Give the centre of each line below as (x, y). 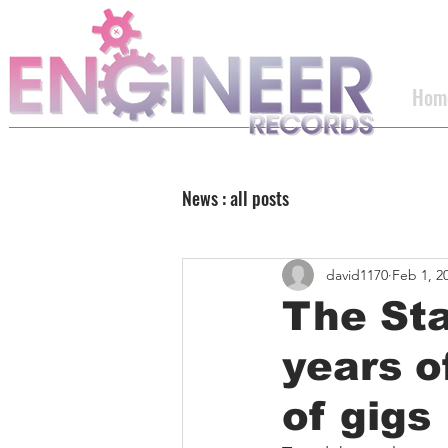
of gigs (356, 416)
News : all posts (235, 198)
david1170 (357, 274)
